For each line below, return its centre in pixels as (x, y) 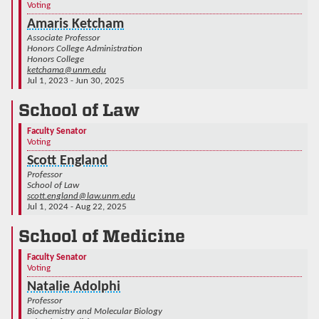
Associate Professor (63, 38)
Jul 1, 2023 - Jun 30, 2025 (76, 80)
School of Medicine (102, 236)
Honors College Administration (85, 48)
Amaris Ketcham (75, 24)
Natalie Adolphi (74, 287)
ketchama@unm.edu (67, 70)
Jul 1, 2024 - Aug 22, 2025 (77, 206)
